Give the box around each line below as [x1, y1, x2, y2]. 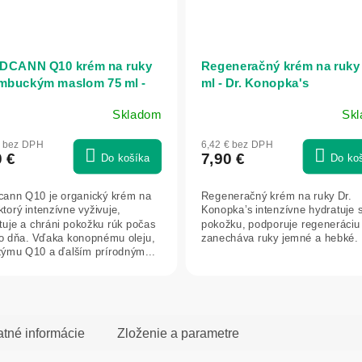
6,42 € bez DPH [200, 138, 273, 151]
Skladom [112, 108, 162, 122]
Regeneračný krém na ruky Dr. [200, 190, 352, 203]
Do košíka [100, 152, 149, 165]
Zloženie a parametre [117, 326, 239, 340]
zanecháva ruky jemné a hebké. [200, 231, 358, 245]
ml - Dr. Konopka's [200, 76, 309, 90]
